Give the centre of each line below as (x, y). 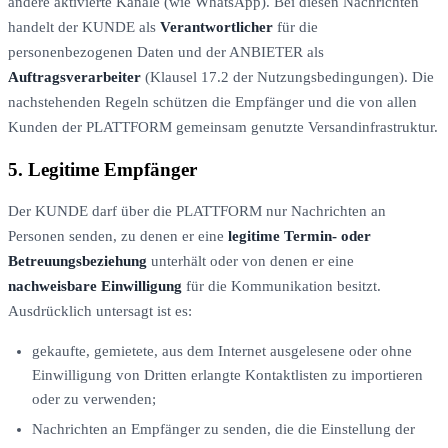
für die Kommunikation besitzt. (281, 286)
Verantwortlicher (216, 26)
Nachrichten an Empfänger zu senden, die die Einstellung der (223, 429)
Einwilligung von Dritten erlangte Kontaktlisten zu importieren (227, 375)
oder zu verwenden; (94, 399)
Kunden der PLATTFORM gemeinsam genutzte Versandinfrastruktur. (223, 126)
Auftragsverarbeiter (74, 76)
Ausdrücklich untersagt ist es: (100, 311)
